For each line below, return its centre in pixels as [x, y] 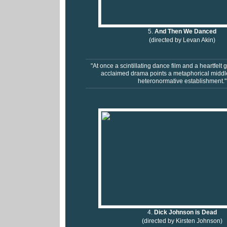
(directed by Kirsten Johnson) [182, 221]
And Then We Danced [185, 32]
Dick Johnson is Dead [185, 213]
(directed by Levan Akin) [182, 40]
